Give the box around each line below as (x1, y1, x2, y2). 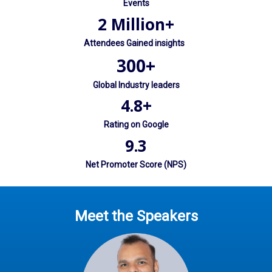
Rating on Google (103, 119, 169, 129)
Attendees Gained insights (84, 38, 188, 48)
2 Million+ (98, 13, 174, 35)
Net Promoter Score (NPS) (86, 159, 186, 169)
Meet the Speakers (74, 207, 198, 225)
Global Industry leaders (92, 80, 180, 90)
